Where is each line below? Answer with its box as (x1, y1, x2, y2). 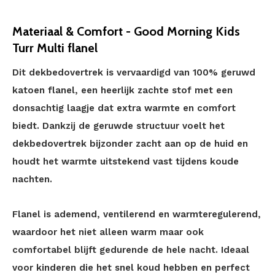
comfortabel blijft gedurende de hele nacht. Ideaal (12, 244, 249, 255)
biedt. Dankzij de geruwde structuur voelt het (12, 120, 225, 131)
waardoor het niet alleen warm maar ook (12, 227, 204, 238)
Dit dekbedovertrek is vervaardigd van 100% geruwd (12, 67, 255, 78)
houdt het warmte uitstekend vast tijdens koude (12, 156, 239, 167)
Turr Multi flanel (12, 41, 98, 55)
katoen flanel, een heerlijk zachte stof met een (12, 85, 233, 96)
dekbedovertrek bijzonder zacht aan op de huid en (12, 138, 248, 149)
